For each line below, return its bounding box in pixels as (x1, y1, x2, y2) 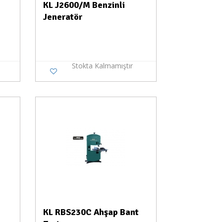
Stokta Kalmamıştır (71, 61, 133, 70)
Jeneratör (43, 11, 82, 22)
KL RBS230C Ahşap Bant (43, 207, 139, 218)
